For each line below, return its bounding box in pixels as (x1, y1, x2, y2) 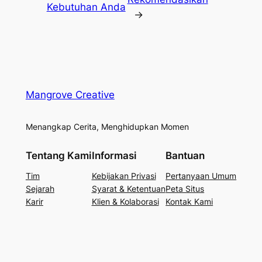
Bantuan (166, 150, 205, 162)
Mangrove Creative (25, 88, 115, 101)
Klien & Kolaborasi (91, 196, 159, 207)
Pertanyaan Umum (166, 171, 237, 181)
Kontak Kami (166, 196, 213, 207)
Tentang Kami (25, 150, 91, 162)
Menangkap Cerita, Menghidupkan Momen (25, 122, 189, 132)
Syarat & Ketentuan (91, 184, 166, 194)
